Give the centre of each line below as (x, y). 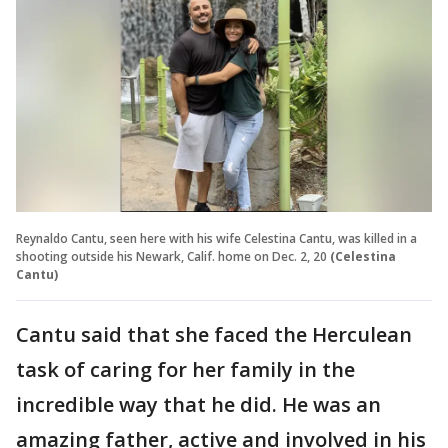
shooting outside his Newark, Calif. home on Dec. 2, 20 (171, 256)
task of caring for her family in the (185, 369)
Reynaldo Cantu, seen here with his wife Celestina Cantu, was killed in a (216, 238)
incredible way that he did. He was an (198, 404)
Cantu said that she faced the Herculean (214, 334)
